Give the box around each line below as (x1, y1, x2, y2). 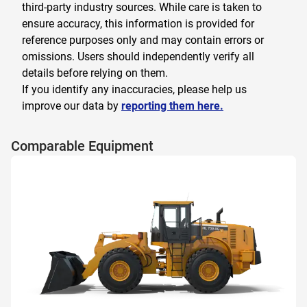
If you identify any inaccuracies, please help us (22, 83, 247, 96)
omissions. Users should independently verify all (22, 50, 254, 63)
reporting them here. (121, 99, 223, 112)
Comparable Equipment (11, 138, 153, 154)
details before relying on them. (22, 66, 168, 79)
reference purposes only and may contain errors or (22, 34, 264, 47)
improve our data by (22, 99, 119, 112)
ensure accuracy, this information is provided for (22, 17, 254, 30)
